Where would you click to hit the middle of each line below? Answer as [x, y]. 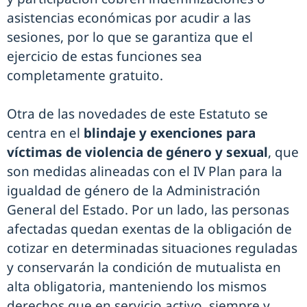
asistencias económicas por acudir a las [129, 17]
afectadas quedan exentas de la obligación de [149, 229]
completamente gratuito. [85, 75]
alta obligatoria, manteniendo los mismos [137, 286]
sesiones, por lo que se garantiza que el [130, 37]
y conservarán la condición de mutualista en [144, 267]
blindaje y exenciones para [170, 133]
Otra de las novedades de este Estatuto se [137, 113]
